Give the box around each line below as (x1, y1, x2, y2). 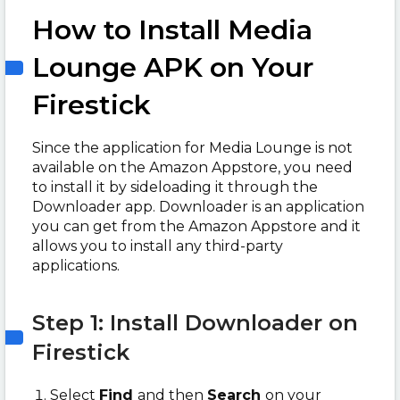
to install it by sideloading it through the (32, 179, 318, 196)
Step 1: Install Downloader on (32, 310, 358, 336)
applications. (32, 257, 120, 274)
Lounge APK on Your (32, 51, 313, 84)
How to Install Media (32, 13, 312, 46)
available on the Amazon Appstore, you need (32, 159, 353, 176)
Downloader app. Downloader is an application (32, 198, 364, 215)
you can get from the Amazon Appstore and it (32, 218, 361, 235)
